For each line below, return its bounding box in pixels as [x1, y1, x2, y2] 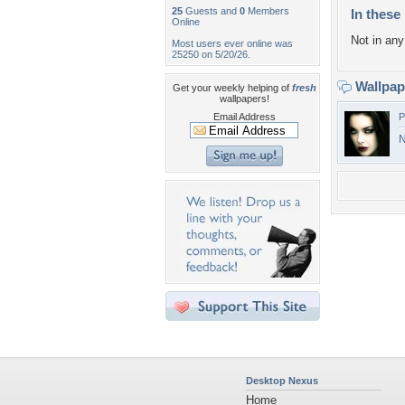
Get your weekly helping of [172, 82, 292, 93]
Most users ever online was [172, 38, 293, 49]
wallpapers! [219, 93, 269, 104]
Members [245, 5, 289, 16]
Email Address [212, 111, 276, 122]
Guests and [183, 5, 240, 16]
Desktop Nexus [246, 375, 318, 386]
